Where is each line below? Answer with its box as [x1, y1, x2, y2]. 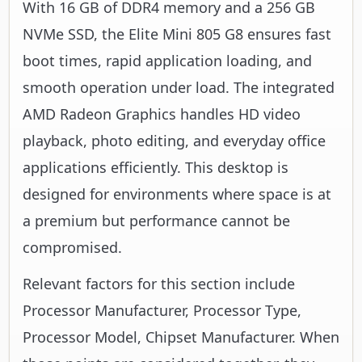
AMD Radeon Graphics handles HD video [23, 103, 301, 124]
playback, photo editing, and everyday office [23, 130, 326, 150]
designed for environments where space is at [23, 183, 331, 204]
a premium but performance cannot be [23, 210, 290, 230]
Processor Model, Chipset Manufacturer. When [23, 326, 339, 347]
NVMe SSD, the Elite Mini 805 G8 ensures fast [23, 23, 331, 44]
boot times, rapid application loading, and [23, 50, 312, 70]
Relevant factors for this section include [23, 273, 295, 293]
